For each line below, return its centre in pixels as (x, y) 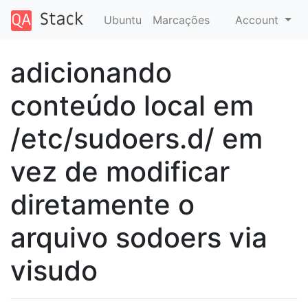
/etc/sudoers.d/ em (136, 138)
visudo (54, 270)
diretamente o (102, 204)
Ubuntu (122, 20)
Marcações (181, 20)
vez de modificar (120, 171)
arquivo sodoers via (139, 237)
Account (259, 20)
